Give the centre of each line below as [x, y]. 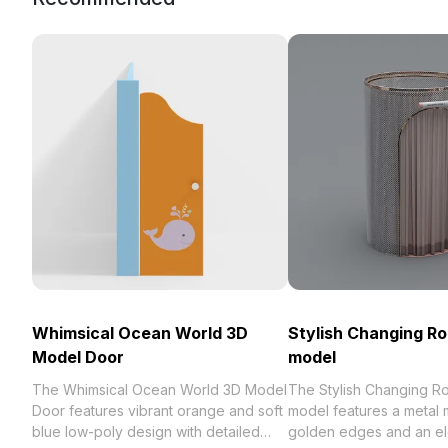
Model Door [78, 357]
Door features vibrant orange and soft [157, 410]
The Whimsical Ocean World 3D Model [159, 389]
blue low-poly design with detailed [146, 431]
